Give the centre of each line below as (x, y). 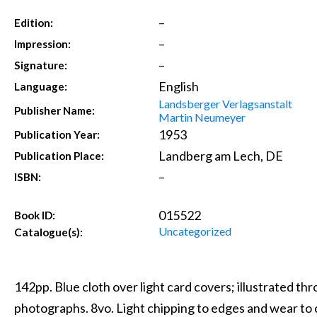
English (178, 86)
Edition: (34, 22)
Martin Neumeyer (202, 117)
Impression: (43, 44)
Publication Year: (57, 134)
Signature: (41, 65)
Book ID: (35, 215)
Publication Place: (59, 155)
